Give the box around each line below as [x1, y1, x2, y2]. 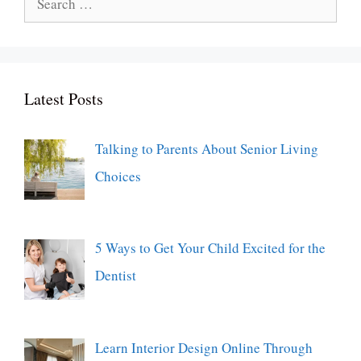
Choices [94, 167, 141, 186]
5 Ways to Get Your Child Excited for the [94, 239, 326, 258]
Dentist [94, 266, 136, 285]
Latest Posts [24, 88, 103, 110]
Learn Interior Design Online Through [94, 338, 313, 357]
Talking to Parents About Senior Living [94, 139, 318, 159]
